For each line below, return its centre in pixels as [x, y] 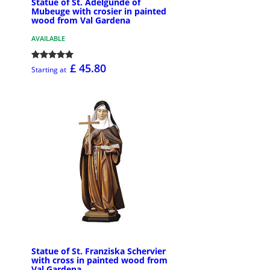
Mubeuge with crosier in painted [99, 11]
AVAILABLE [48, 39]
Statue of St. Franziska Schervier [99, 251]
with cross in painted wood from [99, 260]
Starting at [49, 70]
